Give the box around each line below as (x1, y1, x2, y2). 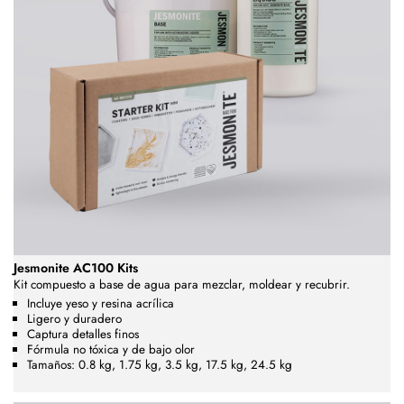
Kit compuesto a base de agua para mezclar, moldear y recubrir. (14, 275, 350, 293)
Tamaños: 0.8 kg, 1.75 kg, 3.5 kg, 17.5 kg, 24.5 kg (27, 355, 292, 373)
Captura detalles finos (27, 325, 139, 343)
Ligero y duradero (27, 309, 122, 327)
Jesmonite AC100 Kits (14, 258, 138, 277)
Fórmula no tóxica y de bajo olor (27, 340, 195, 358)
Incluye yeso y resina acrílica (27, 294, 174, 312)
